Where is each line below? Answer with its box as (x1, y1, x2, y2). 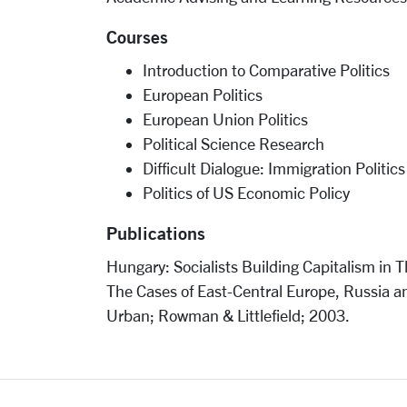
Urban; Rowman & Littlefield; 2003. (106, 306, 350, 324)
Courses (106, 25, 168, 48)
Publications (106, 222, 205, 244)
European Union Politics (143, 110, 308, 128)
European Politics (143, 85, 263, 104)
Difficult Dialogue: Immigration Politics (143, 159, 405, 177)
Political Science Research (143, 134, 324, 153)
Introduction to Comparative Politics (143, 61, 390, 79)
